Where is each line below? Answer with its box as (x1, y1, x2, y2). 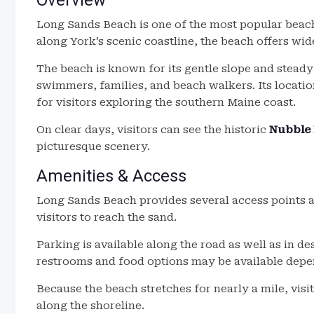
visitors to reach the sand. (36, 211, 177, 224)
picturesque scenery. (36, 140, 150, 153)
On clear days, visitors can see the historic (36, 123, 269, 136)
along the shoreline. (36, 299, 144, 312)
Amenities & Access (36, 166, 186, 186)
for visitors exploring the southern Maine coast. (36, 96, 296, 109)
